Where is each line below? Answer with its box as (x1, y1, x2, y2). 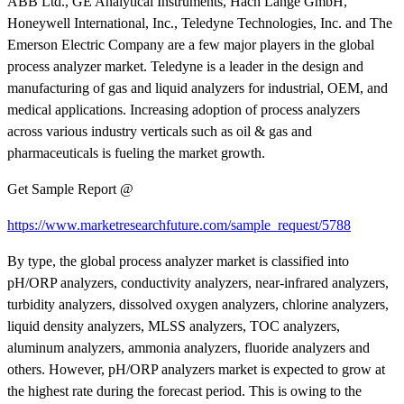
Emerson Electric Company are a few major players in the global (7, 36, 374, 52)
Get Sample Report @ (7, 180, 133, 197)
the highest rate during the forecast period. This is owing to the (7, 382, 362, 399)
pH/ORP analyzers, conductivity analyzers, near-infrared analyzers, (7, 274, 389, 290)
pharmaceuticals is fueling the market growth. (7, 144, 265, 161)
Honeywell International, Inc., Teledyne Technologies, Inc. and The (7, 14, 392, 31)
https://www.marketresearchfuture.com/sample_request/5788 (7, 216, 351, 233)
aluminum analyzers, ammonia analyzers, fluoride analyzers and (7, 339, 370, 355)
